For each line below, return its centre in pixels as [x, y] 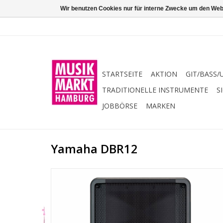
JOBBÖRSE [120, 106]
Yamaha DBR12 [94, 149]
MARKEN [161, 106]
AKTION [164, 74]
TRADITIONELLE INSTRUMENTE [155, 90]
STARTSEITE [122, 74]
